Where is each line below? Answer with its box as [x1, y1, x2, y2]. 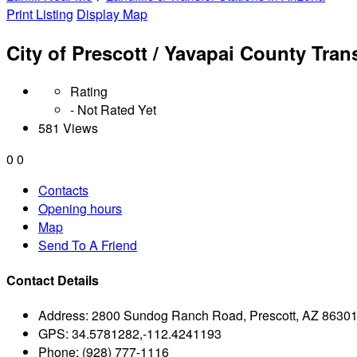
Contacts [38, 180, 88, 199]
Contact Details [6, 271, 99, 290]
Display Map [76, 5, 147, 23]
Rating [70, 81, 108, 100]
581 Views [38, 118, 98, 137]
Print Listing [6, 5, 73, 23]
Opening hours [38, 198, 122, 218]
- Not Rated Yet [70, 100, 156, 119]
